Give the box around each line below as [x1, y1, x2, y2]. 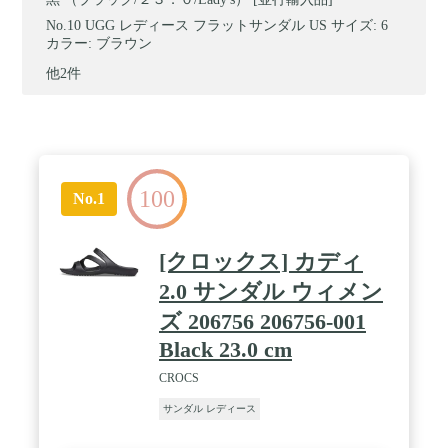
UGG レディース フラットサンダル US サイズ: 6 [85, 17, 389, 33]
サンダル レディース [163, 402, 256, 414]
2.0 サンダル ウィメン [159, 278, 383, 304]
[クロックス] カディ [159, 248, 363, 274]
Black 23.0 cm [159, 336, 292, 362]
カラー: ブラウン [46, 35, 153, 51]
